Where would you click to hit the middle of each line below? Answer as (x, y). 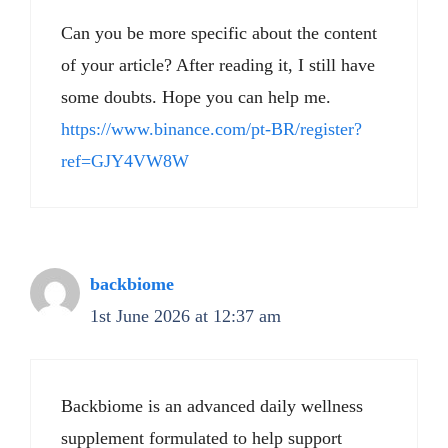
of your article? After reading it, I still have (218, 65)
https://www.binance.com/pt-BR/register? (211, 129)
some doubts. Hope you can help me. (196, 97)
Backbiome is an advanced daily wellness (212, 406)
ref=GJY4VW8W (125, 161)
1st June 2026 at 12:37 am (185, 316)
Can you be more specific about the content (219, 33)
